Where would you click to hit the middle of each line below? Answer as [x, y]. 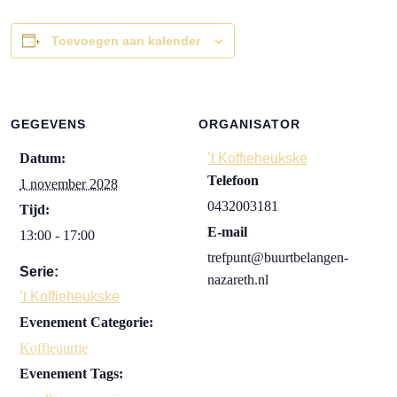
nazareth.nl [238, 280]
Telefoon [233, 181]
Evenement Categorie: [86, 323]
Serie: [39, 272]
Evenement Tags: [71, 374]
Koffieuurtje [54, 348]
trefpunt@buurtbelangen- [278, 258]
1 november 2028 [69, 184]
